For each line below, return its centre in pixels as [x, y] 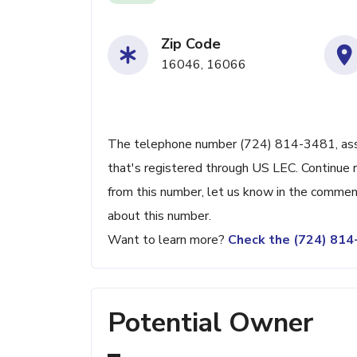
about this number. [159, 216]
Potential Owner [210, 323]
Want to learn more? [168, 240]
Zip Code [191, 44]
